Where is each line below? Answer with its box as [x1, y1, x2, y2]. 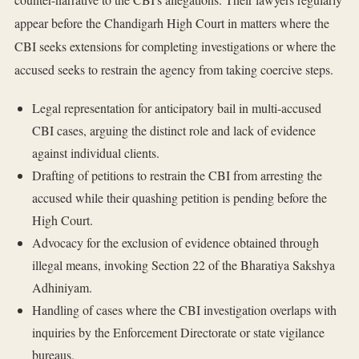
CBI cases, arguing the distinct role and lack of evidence [31, 122, 316, 139]
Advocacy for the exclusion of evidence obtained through [31, 234, 319, 252]
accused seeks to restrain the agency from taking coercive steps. [14, 61, 333, 79]
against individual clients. [31, 144, 159, 162]
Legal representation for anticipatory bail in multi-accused [31, 99, 321, 117]
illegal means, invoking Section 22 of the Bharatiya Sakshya [31, 256, 335, 274]
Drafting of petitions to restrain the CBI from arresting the [31, 167, 322, 184]
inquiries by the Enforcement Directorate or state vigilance [31, 324, 325, 341]
